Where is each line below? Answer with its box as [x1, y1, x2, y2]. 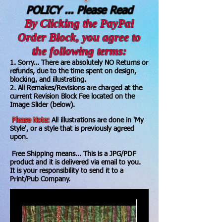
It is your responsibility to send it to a [10, 167, 123, 174]
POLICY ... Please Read [26, 6, 133, 16]
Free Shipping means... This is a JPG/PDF [10, 151, 136, 158]
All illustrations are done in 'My [50, 117, 144, 124]
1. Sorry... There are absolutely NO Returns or [10, 59, 148, 66]
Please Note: [10, 117, 50, 124]
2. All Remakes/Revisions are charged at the [10, 85, 142, 92]
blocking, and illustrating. [10, 76, 86, 83]
